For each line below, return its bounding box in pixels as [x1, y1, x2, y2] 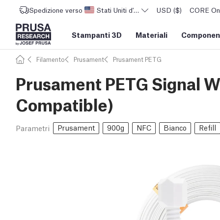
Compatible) [16, 93, 113, 115]
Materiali [136, 29, 167, 39]
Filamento [36, 55, 65, 63]
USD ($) [157, 5, 182, 14]
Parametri [16, 123, 50, 133]
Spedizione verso [29, 5, 82, 14]
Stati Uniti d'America [96, 5, 158, 14]
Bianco [164, 122, 187, 132]
